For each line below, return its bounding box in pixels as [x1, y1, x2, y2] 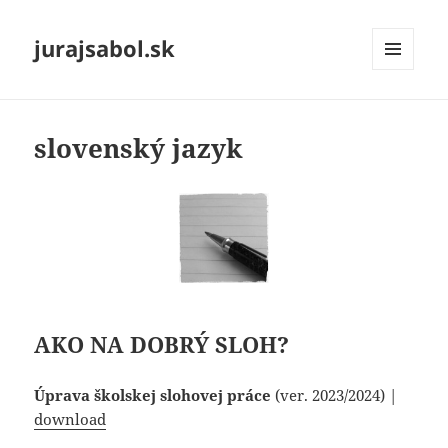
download [34, 409, 107, 430]
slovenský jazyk [34, 130, 244, 167]
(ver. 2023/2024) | [275, 385, 398, 406]
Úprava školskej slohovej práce [34, 385, 276, 406]
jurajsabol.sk [34, 33, 176, 64]
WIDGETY [372, 103, 429, 121]
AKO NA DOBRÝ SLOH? [34, 329, 290, 360]
